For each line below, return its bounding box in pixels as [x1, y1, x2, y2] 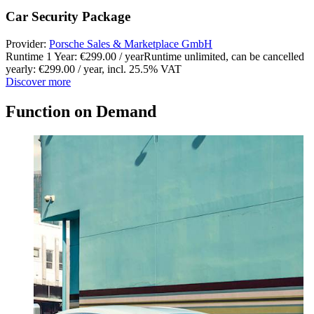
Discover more [6, 76, 71, 88]
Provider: [6, 38, 49, 50]
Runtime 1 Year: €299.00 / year [6, 50, 144, 63]
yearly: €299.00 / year [6, 63, 102, 76]
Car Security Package [6, 9, 130, 25]
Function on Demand [6, 102, 156, 121]
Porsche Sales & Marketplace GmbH [49, 38, 212, 50]
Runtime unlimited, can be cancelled [144, 50, 304, 63]
